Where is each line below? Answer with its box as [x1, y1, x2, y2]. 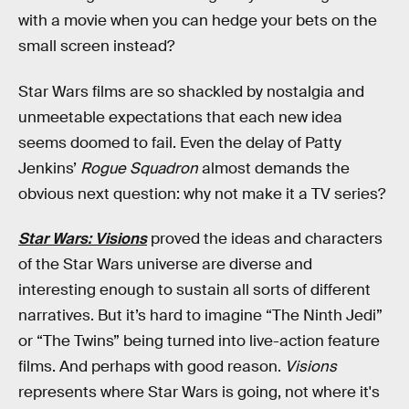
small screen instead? [18, 36, 174, 56]
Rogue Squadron [80, 158, 198, 178]
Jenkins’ [18, 158, 80, 178]
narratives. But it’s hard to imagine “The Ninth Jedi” [18, 306, 383, 326]
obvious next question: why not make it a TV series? [18, 184, 385, 204]
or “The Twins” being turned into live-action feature [18, 331, 380, 351]
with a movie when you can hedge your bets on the [18, 10, 377, 30]
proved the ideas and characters [147, 229, 383, 249]
